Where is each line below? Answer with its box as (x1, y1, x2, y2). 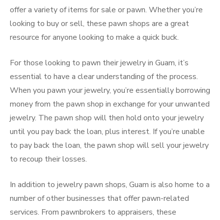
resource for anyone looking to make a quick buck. (10, 32, 179, 43)
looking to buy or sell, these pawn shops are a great (10, 18, 189, 29)
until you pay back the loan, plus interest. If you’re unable (10, 126, 205, 137)
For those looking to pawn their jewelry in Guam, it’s (10, 57, 189, 68)
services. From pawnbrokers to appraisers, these (10, 207, 176, 218)
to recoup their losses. (10, 154, 87, 165)
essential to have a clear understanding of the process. (10, 71, 198, 82)
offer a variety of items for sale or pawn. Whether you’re (10, 4, 203, 15)
